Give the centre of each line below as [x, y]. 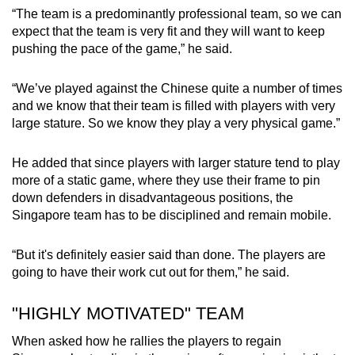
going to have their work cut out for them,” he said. [151, 272]
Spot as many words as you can [164, 58]
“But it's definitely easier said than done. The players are [169, 254]
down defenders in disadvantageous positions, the [153, 197]
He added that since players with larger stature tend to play [176, 162]
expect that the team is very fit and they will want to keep [168, 31]
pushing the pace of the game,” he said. [122, 48]
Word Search [123, 38]
